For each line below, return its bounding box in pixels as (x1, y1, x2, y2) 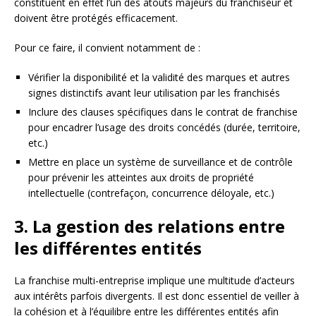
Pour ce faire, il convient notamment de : (14, 41, 200, 55)
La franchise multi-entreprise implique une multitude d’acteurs (14, 274, 295, 288)
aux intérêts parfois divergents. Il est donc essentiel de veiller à (14, 289, 299, 303)
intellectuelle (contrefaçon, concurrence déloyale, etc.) (28, 186, 274, 200)
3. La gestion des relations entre (14, 214, 285, 238)
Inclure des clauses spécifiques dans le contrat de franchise (28, 105, 298, 119)
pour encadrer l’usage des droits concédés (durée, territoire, (28, 121, 300, 135)
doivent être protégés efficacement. (14, 11, 178, 25)
